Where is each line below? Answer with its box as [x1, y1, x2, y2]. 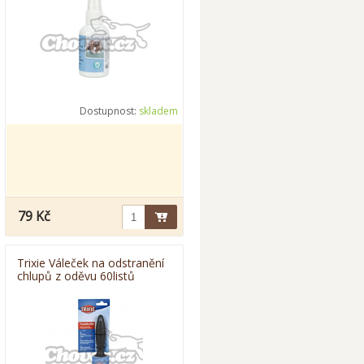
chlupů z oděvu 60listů [17, 268, 135, 284]
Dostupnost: [80, 104, 139, 118]
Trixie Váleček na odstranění [17, 255, 164, 271]
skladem [139, 104, 178, 118]
